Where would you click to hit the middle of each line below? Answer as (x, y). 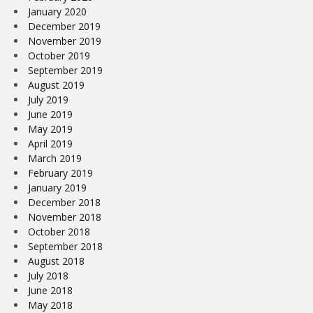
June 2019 (50, 114)
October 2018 (59, 231)
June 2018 (50, 290)
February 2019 (60, 173)
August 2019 (56, 85)
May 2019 (50, 129)
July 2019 (48, 99)
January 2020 (57, 11)
